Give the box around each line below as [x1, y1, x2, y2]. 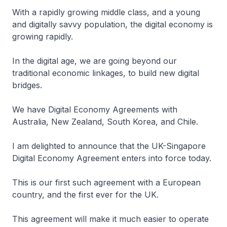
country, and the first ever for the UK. [12, 190, 159, 200]
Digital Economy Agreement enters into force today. [12, 153, 214, 163]
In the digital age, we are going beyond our [12, 56, 177, 66]
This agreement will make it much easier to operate [12, 214, 209, 224]
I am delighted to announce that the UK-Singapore [12, 141, 206, 151]
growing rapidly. [12, 31, 73, 42]
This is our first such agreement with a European [12, 177, 201, 187]
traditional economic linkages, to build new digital [12, 68, 199, 78]
